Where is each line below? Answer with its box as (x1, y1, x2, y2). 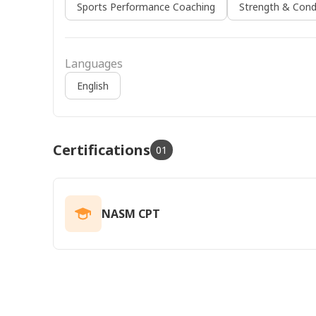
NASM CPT (102, 205, 160, 221)
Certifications (53, 140, 150, 159)
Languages (65, 55, 123, 71)
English (77, 78, 109, 92)
